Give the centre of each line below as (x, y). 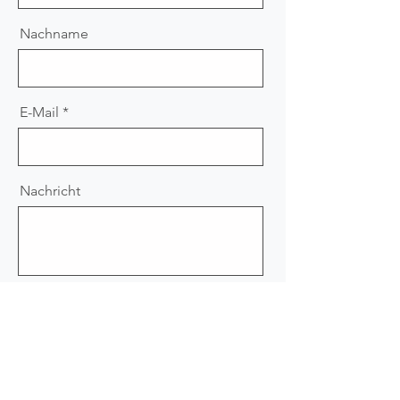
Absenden (210, 307)
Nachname (54, 33)
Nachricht (50, 191)
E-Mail (39, 112)
